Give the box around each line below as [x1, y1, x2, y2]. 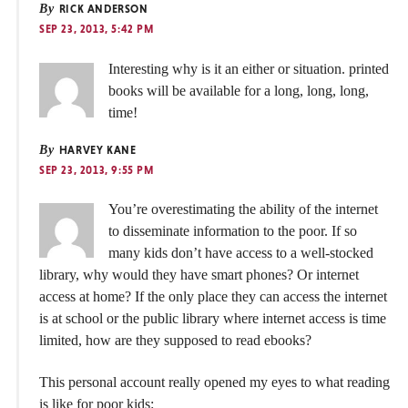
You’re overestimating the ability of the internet [108, 200, 378, 217]
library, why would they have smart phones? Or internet [39, 266, 359, 282]
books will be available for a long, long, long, [108, 82, 369, 98]
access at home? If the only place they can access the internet [39, 288, 387, 304]
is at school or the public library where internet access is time [39, 310, 386, 326]
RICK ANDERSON [56, 3, 148, 16]
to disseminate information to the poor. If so [108, 222, 357, 239]
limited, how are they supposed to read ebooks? [39, 331, 311, 348]
